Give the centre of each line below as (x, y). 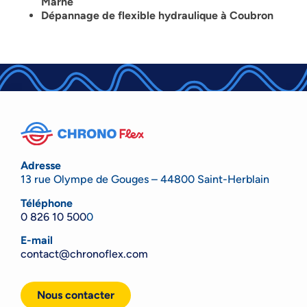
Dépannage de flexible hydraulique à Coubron (157, 15)
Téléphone (47, 203)
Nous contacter (76, 295)
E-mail (37, 241)
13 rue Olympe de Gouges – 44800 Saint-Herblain (145, 180)
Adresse (41, 166)
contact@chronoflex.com (84, 254)
